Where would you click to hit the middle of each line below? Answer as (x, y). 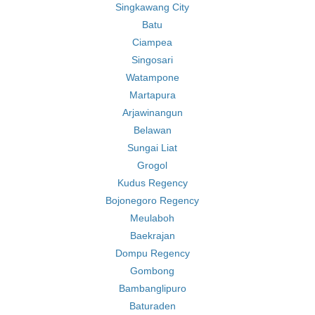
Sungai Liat (152, 148)
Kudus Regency (152, 183)
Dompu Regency (152, 253)
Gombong (152, 271)
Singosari (152, 60)
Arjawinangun (152, 112)
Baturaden (152, 306)
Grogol (152, 165)
